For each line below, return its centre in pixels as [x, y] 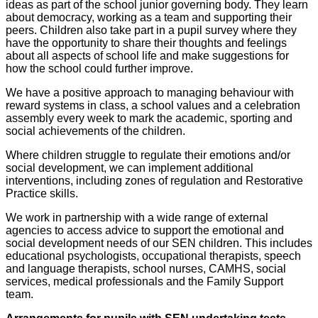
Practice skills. [42, 194]
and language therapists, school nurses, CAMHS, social [146, 269]
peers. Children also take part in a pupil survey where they [151, 31]
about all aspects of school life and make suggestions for [147, 56]
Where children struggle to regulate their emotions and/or [148, 155]
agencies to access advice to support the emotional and [145, 231]
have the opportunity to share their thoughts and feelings [146, 43]
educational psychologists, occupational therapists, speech [153, 256]
